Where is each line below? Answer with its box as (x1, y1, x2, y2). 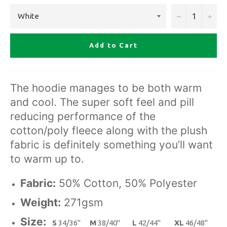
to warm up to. (10, 152, 84, 165)
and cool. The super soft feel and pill (10, 95, 194, 108)
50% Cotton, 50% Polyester (56, 176, 197, 190)
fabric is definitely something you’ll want (10, 138, 213, 151)
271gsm (61, 196, 103, 209)
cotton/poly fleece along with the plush (10, 124, 207, 137)
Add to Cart (89, 42, 138, 49)
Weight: (20, 196, 61, 209)
